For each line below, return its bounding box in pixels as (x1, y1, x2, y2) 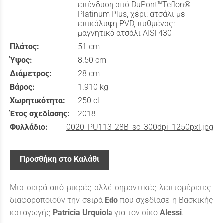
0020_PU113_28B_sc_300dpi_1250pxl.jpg (66, 122, 213, 132)
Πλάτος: (10, 42, 39, 52)
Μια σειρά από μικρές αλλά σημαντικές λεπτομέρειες (10, 183, 213, 193)
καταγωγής (10, 208, 53, 218)
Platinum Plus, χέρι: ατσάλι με (78, 9, 185, 19)
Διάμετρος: (10, 69, 52, 79)
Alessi (160, 208, 182, 218)
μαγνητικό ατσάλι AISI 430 (78, 28, 172, 38)
